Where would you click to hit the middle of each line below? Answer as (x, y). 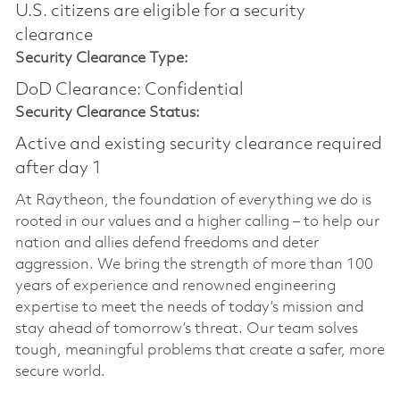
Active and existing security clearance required (198, 144)
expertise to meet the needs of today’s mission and (189, 307)
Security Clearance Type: (101, 58)
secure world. (60, 371)
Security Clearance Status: (107, 112)
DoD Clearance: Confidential (129, 90)
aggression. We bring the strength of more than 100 (194, 264)
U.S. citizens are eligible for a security (160, 11)
